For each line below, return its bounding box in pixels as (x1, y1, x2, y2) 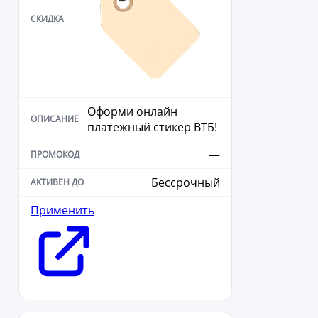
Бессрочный (151, 175, 220, 191)
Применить (31, 202, 94, 219)
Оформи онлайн (87, 104, 177, 120)
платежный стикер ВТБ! (87, 119, 217, 136)
